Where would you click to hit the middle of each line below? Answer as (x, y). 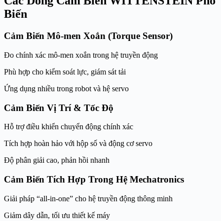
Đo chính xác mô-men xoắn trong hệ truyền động (81, 55)
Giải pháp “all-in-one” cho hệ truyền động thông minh (88, 198)
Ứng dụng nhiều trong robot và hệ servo (66, 88)
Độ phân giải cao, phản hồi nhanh (57, 160)
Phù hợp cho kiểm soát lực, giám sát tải (65, 72)
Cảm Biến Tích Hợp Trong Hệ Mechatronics (94, 180)
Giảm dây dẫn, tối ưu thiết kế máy (57, 215)
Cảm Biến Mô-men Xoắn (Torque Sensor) (88, 36)
